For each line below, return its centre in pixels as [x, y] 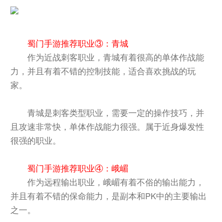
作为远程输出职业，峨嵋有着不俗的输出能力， [116, 182]
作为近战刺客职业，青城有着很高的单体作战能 [116, 57]
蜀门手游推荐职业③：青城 [78, 43]
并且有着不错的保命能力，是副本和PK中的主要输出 [109, 195]
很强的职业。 [36, 140]
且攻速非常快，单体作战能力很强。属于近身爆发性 [108, 126]
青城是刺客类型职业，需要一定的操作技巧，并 [116, 112]
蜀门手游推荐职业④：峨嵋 [78, 168]
